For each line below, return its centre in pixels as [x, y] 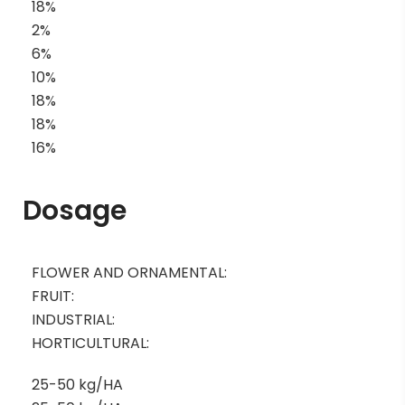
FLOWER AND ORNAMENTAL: [129, 272]
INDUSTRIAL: [73, 319]
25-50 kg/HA [77, 384]
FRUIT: [53, 296]
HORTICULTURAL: [90, 343]
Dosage [75, 210]
